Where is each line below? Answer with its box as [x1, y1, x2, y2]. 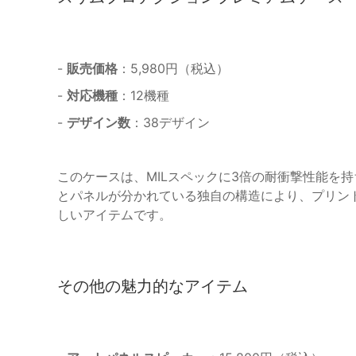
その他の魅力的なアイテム [57, 276, 248, 296]
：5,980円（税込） [118, 60, 229, 76]
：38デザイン [130, 114, 210, 130]
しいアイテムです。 [57, 206, 172, 222]
